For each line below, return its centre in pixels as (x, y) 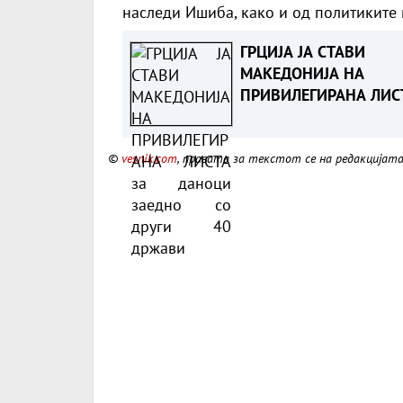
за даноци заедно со (314, 116)
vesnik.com (149, 157)
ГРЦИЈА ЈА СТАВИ (302, 51)
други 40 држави (301, 138)
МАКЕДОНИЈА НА (302, 73)
